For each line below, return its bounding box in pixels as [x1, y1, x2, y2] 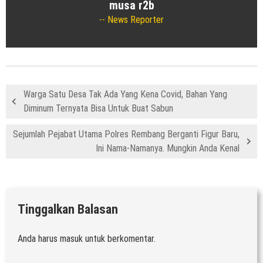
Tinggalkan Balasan [18, 201, 118, 217]
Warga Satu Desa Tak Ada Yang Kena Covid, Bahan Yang [23, 88, 227, 100]
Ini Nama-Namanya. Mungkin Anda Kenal [96, 142, 240, 154]
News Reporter [105, 14, 164, 25]
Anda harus [18, 232, 60, 244]
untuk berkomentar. [83, 232, 156, 244]
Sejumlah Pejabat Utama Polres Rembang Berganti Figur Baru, [13, 128, 240, 140]
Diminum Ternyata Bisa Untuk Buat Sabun [23, 102, 173, 114]
